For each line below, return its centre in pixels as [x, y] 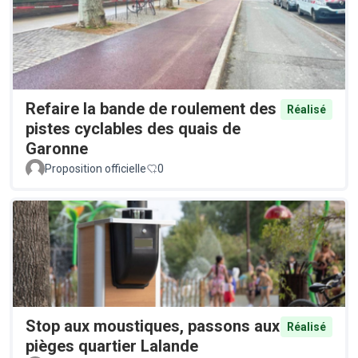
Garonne [57, 148]
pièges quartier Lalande [112, 346]
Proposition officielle [95, 168]
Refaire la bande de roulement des [151, 108]
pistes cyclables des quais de [133, 128]
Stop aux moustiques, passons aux [153, 326]
